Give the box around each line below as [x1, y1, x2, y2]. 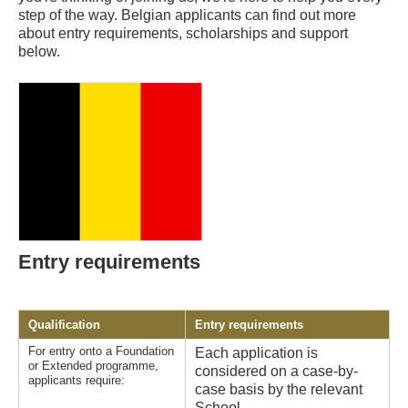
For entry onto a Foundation [28, 344, 174, 359]
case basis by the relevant [195, 382, 362, 398]
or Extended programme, [28, 359, 158, 373]
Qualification [28, 318, 100, 332]
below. [18, 44, 60, 59]
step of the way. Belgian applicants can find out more [18, 7, 356, 23]
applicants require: [28, 373, 125, 388]
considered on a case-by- [195, 363, 358, 380]
